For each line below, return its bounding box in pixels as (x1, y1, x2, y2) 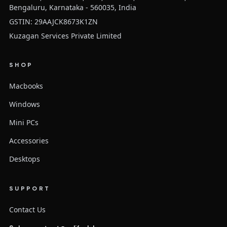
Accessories (9, 136, 49, 146)
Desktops (9, 154, 40, 164)
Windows (9, 99, 40, 109)
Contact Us (9, 205, 46, 215)
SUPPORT (9, 186, 51, 193)
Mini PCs (9, 118, 39, 128)
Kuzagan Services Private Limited (9, 31, 122, 41)
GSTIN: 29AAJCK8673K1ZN (9, 17, 98, 27)
